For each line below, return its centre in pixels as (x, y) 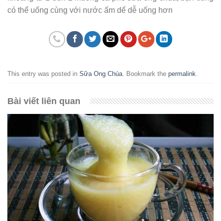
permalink (182, 74)
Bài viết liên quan (44, 101)
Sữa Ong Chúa (101, 74)
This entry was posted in (43, 74)
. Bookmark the (145, 74)
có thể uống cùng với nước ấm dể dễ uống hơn (90, 10)
